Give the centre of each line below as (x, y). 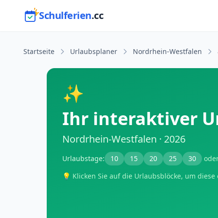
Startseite (39, 51)
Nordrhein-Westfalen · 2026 (124, 139)
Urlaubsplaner (94, 51)
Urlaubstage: (83, 158)
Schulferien (65, 15)
